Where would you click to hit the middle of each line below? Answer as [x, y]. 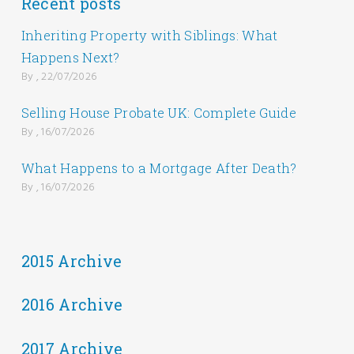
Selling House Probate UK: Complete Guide [158, 112]
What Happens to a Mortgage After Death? [159, 168]
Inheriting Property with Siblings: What [149, 36]
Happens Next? [70, 58]
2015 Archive [72, 261]
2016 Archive [72, 305]
